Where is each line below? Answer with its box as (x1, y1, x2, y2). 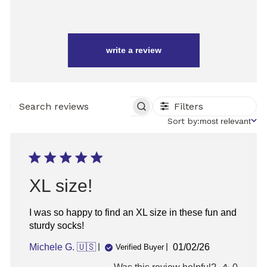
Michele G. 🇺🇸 (29, 241, 96, 252)
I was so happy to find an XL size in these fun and (29, 207, 237, 218)
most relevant (200, 116, 251, 126)
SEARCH (80, 105, 127, 114)
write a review (106, 45, 162, 55)
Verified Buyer (116, 243, 164, 252)
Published (191, 241, 237, 253)
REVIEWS (80, 114, 133, 123)
